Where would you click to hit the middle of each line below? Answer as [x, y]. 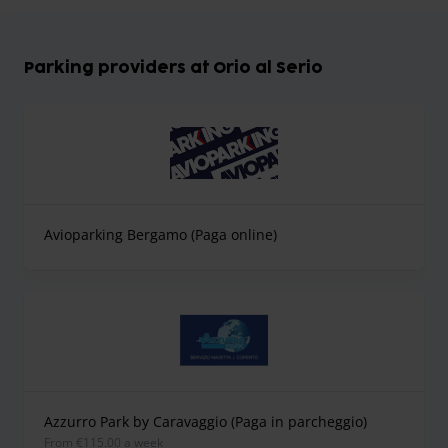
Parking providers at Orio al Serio [173, 68]
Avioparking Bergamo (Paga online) [160, 235]
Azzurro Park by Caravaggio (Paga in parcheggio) [205, 422]
